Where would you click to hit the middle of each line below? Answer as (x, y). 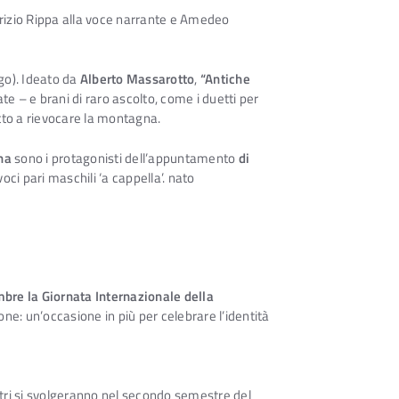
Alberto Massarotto (137, 79)
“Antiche (225, 79)
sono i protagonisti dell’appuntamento (125, 158)
